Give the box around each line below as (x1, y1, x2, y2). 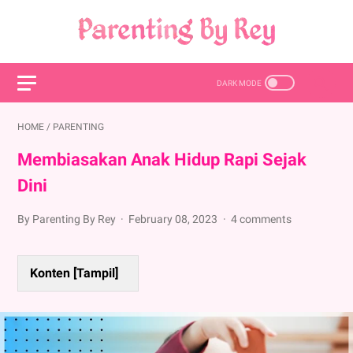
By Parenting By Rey (17, 213, 118, 225)
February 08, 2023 (128, 213, 221, 225)
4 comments (230, 213, 292, 225)
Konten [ (30, 266, 76, 281)
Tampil (76, 266, 115, 281)
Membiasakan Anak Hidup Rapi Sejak (17, 150, 307, 169)
